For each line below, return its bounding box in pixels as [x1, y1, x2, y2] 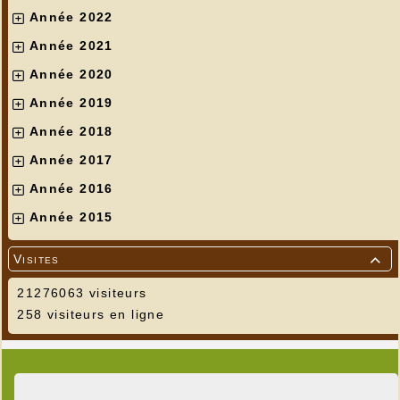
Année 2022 [29, 10, 113, 25]
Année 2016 [29, 181, 113, 196]
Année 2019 [29, 96, 113, 111]
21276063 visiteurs [12, 286, 147, 301]
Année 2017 [29, 153, 113, 168]
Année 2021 [29, 38, 113, 54]
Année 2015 [29, 210, 113, 225]
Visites [13, 252, 60, 267]
